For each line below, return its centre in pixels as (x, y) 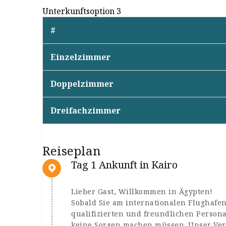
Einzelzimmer (80, 57)
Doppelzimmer (82, 84)
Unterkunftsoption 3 (82, 11)
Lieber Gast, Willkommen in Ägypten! (142, 191)
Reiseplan (72, 151)
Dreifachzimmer (86, 110)
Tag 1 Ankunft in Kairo (124, 165)
